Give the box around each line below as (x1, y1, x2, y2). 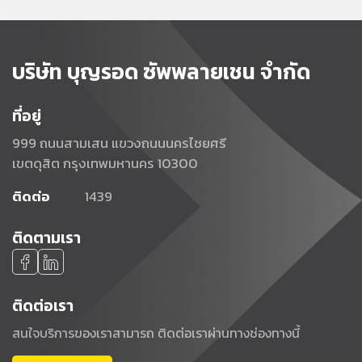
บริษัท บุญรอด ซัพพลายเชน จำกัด (12, 56, 310, 87)
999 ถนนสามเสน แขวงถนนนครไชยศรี (12, 133, 226, 154)
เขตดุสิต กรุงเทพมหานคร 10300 (12, 153, 198, 174)
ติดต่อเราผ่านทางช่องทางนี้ (158, 323, 300, 343)
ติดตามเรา (12, 226, 81, 249)
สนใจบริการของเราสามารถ (12, 323, 158, 343)
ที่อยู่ (12, 104, 41, 127)
